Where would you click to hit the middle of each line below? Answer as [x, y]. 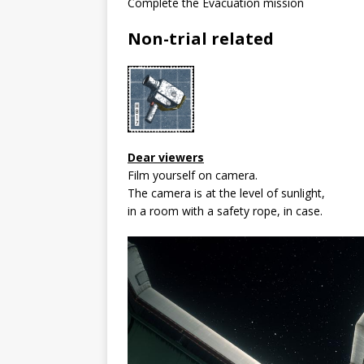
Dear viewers [166, 157]
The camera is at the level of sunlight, [226, 193]
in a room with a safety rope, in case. [225, 210]
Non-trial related [201, 38]
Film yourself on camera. [193, 175]
